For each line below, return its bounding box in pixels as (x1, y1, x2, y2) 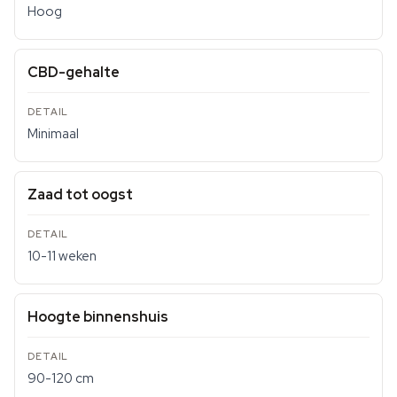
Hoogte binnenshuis (27, 307, 168, 326)
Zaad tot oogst (27, 185, 133, 204)
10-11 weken (27, 247, 97, 265)
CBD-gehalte (27, 63, 120, 82)
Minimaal (27, 125, 79, 143)
